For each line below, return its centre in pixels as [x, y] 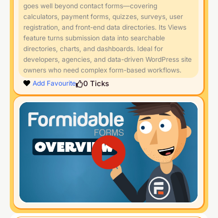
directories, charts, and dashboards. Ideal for [93, 49]
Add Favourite [54, 83]
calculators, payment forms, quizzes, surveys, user [103, 17]
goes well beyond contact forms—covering [90, 6]
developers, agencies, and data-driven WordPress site [108, 59]
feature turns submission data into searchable [94, 38]
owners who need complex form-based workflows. [102, 70]
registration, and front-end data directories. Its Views [105, 27]
